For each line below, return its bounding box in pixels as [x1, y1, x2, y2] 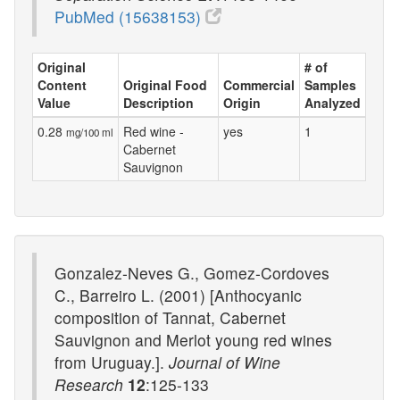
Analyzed [304, 93, 361, 112]
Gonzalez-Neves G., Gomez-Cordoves [54, 261, 329, 284]
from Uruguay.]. [54, 350, 169, 373]
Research [54, 372, 123, 396]
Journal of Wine [169, 350, 280, 373]
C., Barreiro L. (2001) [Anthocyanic [54, 283, 302, 306]
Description [123, 93, 194, 112]
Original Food [123, 75, 207, 94]
